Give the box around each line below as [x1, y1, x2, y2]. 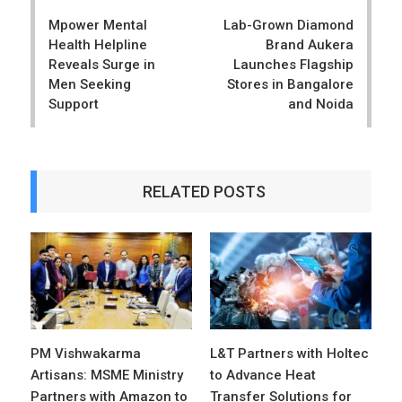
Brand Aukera [266, 37, 354, 54]
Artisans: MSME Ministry [31, 366, 183, 383]
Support [48, 96, 99, 113]
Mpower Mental [48, 17, 147, 34]
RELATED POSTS [143, 181, 266, 201]
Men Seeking [48, 76, 131, 93]
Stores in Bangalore [227, 76, 354, 93]
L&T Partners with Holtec [210, 345, 369, 362]
